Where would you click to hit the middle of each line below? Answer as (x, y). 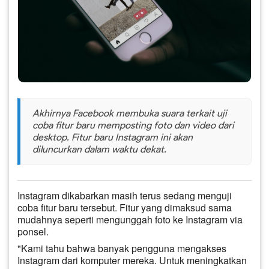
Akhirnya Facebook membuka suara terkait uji (130, 113)
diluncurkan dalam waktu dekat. (99, 149)
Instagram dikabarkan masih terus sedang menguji (125, 195)
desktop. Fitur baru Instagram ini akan (113, 137)
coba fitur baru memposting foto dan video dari (133, 125)
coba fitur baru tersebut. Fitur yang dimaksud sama (125, 207)
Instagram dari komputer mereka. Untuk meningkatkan (132, 260)
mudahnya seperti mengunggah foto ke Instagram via (130, 219)
